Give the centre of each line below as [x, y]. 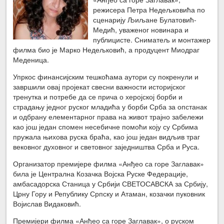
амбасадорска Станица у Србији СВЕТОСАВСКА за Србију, [111, 183]
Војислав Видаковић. [47, 203]
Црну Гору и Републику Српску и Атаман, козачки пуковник [109, 193]
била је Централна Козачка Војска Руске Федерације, [101, 173]
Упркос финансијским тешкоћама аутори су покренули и [106, 76]
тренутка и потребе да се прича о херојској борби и [98, 96]
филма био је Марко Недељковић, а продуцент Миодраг [106, 49]
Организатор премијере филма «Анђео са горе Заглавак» [109, 163]
